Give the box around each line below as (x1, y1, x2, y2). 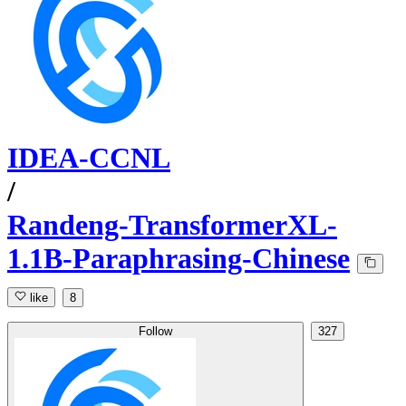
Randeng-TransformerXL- (7, 208, 337, 242)
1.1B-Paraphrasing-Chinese (7, 242, 350, 275)
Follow (139, 324, 172, 339)
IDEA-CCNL (7, 141, 170, 175)
